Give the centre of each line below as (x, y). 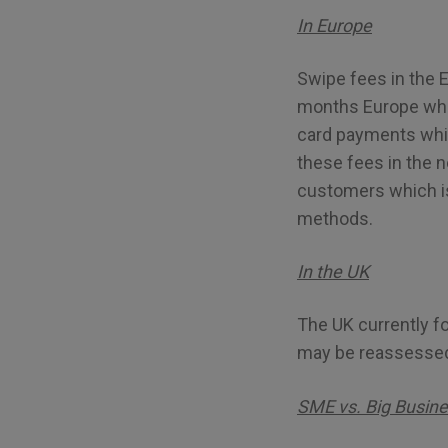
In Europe (334, 25)
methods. (335, 218)
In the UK (333, 272)
